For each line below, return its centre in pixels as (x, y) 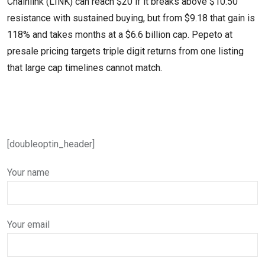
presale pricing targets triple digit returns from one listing (125, 51)
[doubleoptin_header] (51, 144)
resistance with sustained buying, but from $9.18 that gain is (131, 18)
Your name (28, 172)
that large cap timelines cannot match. (85, 67)
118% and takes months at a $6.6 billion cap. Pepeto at (120, 34)
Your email (28, 224)
